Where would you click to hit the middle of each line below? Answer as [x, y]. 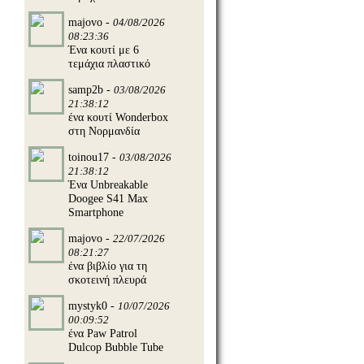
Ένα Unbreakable [108, 184]
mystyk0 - [93, 305]
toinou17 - [94, 156]
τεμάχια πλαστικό [109, 63]
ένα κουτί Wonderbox [118, 117]
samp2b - [91, 89]
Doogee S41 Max [108, 198]
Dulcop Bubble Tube [116, 347]
